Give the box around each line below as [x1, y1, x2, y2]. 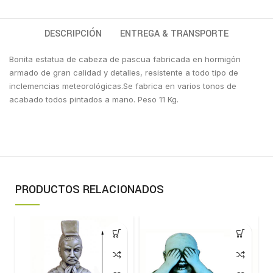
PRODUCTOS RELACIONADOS [15, 182, 165, 198]
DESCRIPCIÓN [44, 27, 102, 41]
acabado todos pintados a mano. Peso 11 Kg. [9, 94, 179, 105]
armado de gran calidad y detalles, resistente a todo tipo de [9, 68, 239, 78]
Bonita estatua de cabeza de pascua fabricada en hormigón [9, 54, 241, 65]
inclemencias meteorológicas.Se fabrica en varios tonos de [9, 81, 237, 91]
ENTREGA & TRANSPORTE [120, 27, 229, 41]
